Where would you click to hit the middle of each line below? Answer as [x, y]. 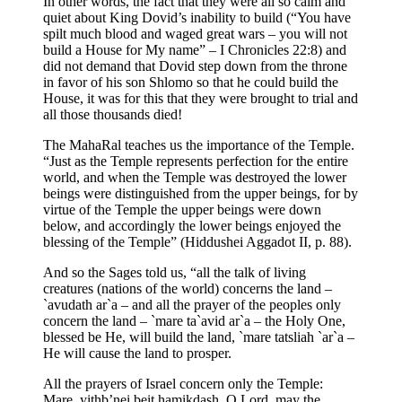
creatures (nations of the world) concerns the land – [188, 288]
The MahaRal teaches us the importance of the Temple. [199, 144]
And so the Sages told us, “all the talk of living [175, 272]
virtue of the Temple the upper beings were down [182, 209]
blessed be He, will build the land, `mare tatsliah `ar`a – [199, 336]
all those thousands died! [113, 114]
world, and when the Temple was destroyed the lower [195, 177]
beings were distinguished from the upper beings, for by [201, 193]
